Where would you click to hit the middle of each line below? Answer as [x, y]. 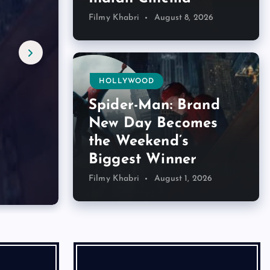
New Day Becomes [153, 124]
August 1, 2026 [184, 179]
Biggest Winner [143, 160]
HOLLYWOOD [127, 82]
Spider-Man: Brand [154, 106]
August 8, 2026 [184, 18]
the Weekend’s [139, 142]
